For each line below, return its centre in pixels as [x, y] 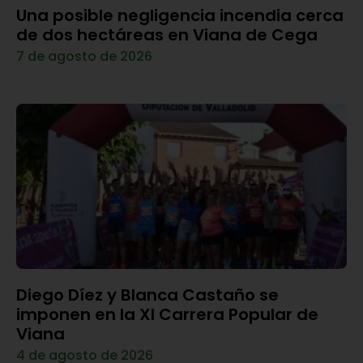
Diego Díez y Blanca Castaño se [147, 295]
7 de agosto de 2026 [84, 56]
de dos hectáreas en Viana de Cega [167, 34]
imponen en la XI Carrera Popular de [167, 314]
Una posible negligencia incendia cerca [180, 15]
